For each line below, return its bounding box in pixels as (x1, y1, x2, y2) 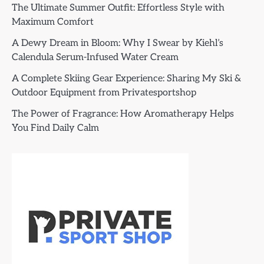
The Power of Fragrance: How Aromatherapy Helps (12, 108, 234, 120)
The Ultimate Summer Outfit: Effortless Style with (12, 2, 225, 14)
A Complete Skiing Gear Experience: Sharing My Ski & (12, 73, 241, 84)
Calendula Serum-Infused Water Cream (12, 52, 179, 63)
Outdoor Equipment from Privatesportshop (12, 87, 196, 98)
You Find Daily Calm (12, 123, 99, 134)
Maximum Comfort (12, 16, 94, 28)
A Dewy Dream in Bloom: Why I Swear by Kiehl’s (12, 38, 223, 49)
